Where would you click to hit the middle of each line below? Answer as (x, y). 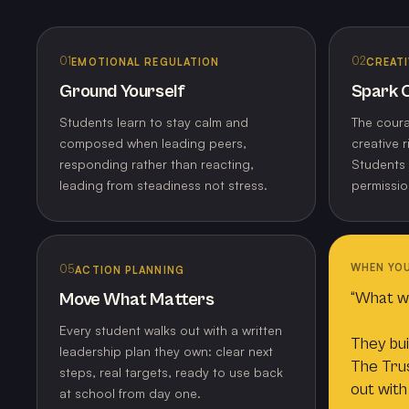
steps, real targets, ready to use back (172, 372)
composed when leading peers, (153, 143)
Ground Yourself (122, 92)
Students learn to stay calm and (154, 122)
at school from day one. (131, 393)
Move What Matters (137, 300)
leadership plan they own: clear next (167, 351)
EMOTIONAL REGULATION (146, 62)
